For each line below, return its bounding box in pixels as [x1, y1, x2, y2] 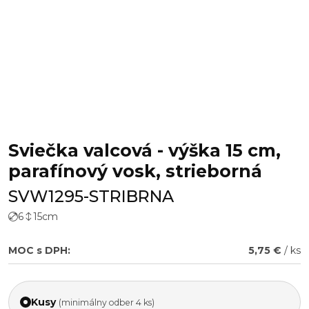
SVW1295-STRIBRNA [8, 186, 174, 206]
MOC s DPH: [8, 244, 70, 257]
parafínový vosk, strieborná [8, 161, 262, 181]
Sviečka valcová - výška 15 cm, [8, 140, 281, 161]
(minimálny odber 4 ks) [59, 297, 154, 308]
